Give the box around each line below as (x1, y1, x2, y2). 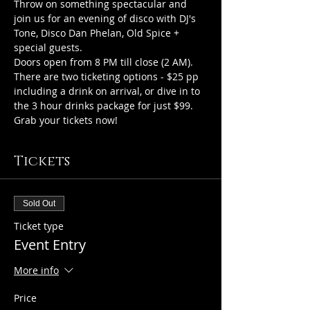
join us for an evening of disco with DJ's (14, 12, 199, 25)
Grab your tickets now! (14, 113, 118, 127)
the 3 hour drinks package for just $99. (14, 99, 196, 112)
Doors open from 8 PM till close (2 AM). (14, 55, 193, 69)
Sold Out (23, 199, 55, 208)
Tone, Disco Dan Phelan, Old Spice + (14, 26, 182, 39)
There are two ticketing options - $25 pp (14, 70, 201, 83)
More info (14, 264, 59, 277)
